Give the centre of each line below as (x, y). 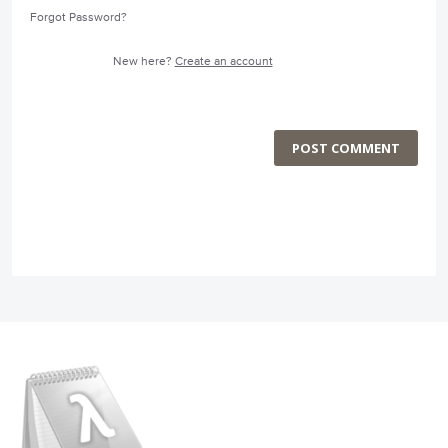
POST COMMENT (346, 148)
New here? (143, 62)
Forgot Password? (78, 18)
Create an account (223, 62)
